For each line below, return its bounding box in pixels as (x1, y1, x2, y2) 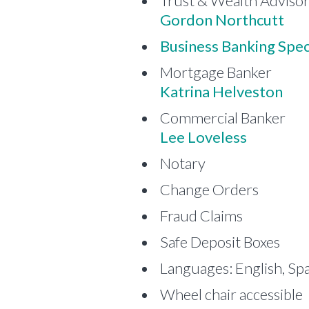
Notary (160, 153, 206, 172)
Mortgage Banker (160, 62, 272, 81)
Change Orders (160, 179, 259, 199)
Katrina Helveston (160, 81, 283, 101)
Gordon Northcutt (160, 10, 284, 29)
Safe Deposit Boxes (160, 232, 280, 251)
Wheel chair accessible (160, 284, 303, 303)
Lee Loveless (160, 127, 247, 146)
